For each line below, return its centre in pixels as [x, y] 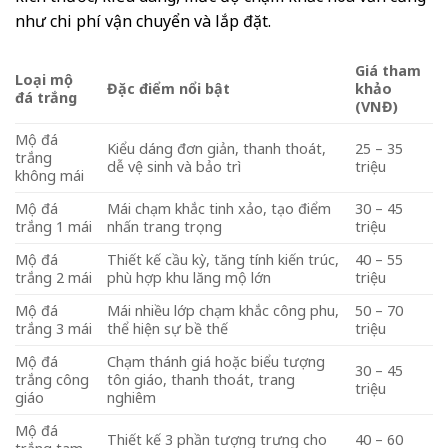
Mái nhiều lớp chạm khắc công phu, [223, 311]
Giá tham [388, 71]
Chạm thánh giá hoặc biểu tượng [216, 362]
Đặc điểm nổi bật [169, 89]
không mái [49, 176]
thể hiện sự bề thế [168, 329]
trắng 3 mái [53, 329]
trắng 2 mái [53, 278]
